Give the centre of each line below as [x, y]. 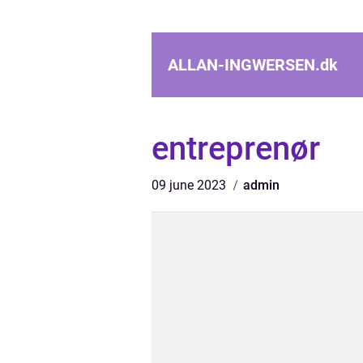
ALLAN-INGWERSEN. [244, 65]
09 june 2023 [190, 185]
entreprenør [236, 149]
